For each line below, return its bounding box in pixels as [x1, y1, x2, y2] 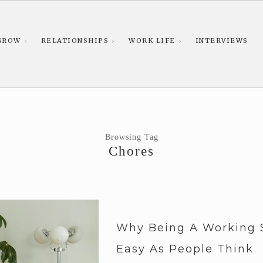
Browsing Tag [104, 132, 159, 141]
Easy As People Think [116, 242, 254, 255]
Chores [109, 144, 154, 159]
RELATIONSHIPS [41, 36, 109, 45]
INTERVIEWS [195, 36, 248, 45]
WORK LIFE [129, 36, 176, 45]
